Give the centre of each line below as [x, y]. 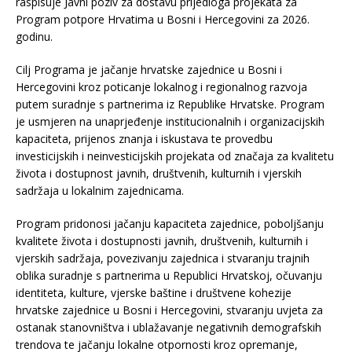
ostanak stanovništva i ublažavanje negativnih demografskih [169, 327]
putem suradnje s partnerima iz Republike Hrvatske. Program [170, 104]
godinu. [34, 37]
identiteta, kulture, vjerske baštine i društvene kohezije [154, 293]
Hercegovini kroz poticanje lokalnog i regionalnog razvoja [161, 87]
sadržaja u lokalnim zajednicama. [100, 191]
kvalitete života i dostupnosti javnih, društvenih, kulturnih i [162, 241]
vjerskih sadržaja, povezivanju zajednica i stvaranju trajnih [163, 258]
